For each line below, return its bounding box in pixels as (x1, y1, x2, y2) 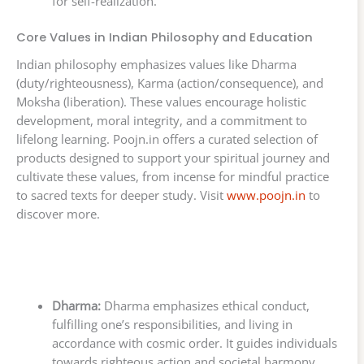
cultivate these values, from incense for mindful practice (16, 168, 329, 185)
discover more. (16, 206, 100, 223)
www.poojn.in (227, 187, 305, 204)
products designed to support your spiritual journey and (16, 149, 330, 167)
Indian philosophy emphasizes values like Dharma (16, 56, 297, 73)
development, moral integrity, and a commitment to (16, 112, 307, 129)
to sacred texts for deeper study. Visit (16, 187, 227, 204)
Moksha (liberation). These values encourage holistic (16, 93, 306, 110)
